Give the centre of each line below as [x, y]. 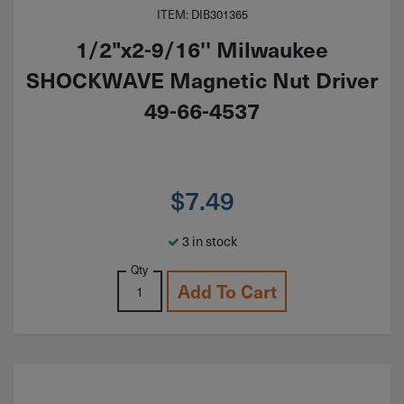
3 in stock [208, 241]
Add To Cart [227, 292]
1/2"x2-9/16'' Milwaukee [202, 49]
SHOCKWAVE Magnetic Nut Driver [202, 80]
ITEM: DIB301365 [202, 14]
